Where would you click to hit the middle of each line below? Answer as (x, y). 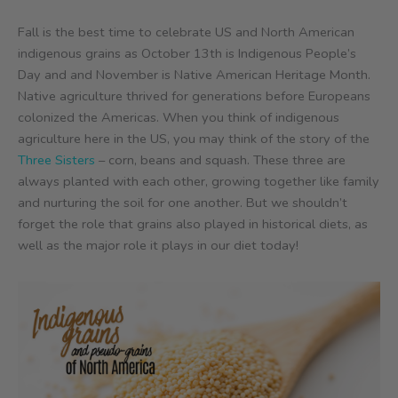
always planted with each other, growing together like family (199, 182)
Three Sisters (56, 160)
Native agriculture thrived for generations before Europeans (194, 96)
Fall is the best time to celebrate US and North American (186, 32)
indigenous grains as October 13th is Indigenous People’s (187, 54)
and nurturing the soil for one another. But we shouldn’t (183, 203)
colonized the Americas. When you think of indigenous (179, 118)
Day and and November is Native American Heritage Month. (194, 75)
